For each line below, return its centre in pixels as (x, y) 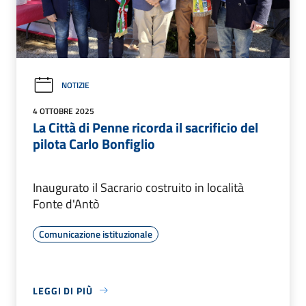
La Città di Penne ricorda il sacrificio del (145, 127)
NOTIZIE (75, 85)
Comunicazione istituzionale (96, 234)
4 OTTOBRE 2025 (64, 111)
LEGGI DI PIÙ (63, 290)
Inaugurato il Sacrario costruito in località (138, 187)
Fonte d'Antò (66, 204)
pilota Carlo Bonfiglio (94, 143)
